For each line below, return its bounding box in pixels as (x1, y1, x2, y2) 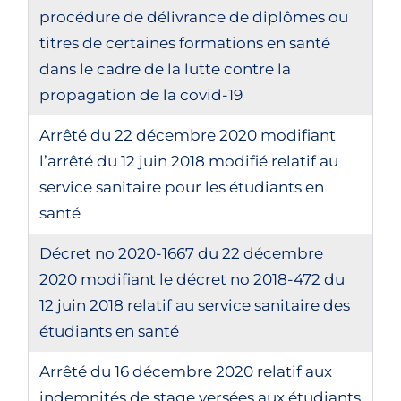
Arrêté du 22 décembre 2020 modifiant (39, 126, 337, 144)
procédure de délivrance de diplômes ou (39, 8, 349, 26)
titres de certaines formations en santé (39, 34, 331, 52)
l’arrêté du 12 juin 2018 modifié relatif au (39, 152, 339, 170)
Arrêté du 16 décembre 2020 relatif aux (39, 363, 333, 380)
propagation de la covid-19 (39, 86, 243, 104)
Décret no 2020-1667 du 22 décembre (39, 244, 324, 262)
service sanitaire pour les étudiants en (39, 178, 325, 196)
